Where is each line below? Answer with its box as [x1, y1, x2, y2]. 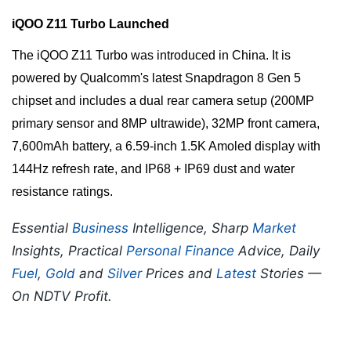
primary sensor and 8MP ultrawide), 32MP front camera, [12, 117, 320, 131]
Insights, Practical [12, 243, 126, 259]
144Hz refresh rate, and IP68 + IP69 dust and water [12, 162, 295, 176]
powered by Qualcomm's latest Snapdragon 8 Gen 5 [12, 71, 301, 85]
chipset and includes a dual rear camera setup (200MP [12, 94, 314, 108]
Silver [107, 266, 142, 282]
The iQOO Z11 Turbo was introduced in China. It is [12, 49, 291, 63]
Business [72, 220, 128, 237]
